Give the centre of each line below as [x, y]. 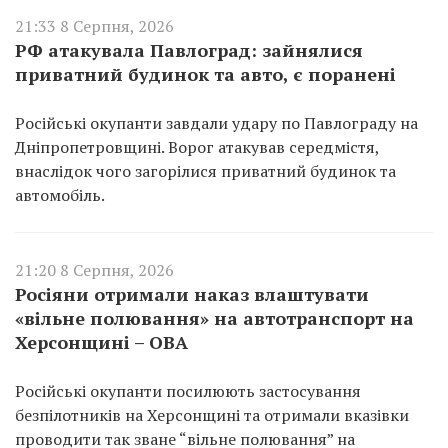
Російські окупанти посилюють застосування [188, 390]
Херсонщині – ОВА [101, 341]
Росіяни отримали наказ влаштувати [192, 293]
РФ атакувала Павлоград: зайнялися [189, 49]
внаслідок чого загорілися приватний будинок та [205, 170]
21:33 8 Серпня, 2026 [94, 25]
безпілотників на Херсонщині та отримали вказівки [212, 414]
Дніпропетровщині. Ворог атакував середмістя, [197, 146]
